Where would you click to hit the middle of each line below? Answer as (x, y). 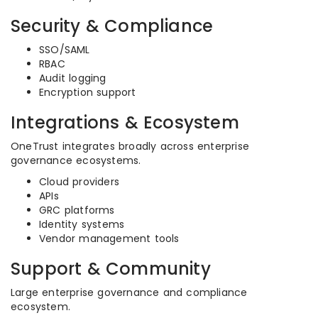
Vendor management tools (109, 238)
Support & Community (111, 269)
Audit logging (73, 78)
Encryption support (88, 92)
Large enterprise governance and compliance (129, 292)
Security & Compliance (112, 26)
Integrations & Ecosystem (125, 122)
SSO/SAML (65, 50)
